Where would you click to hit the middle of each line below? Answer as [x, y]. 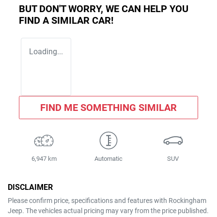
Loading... [46, 51]
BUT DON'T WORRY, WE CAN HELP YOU [104, 8]
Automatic [108, 158]
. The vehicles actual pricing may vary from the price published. [116, 210]
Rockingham [187, 200]
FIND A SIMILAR [55, 20]
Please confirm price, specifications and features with [88, 200]
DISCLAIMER [30, 187]
